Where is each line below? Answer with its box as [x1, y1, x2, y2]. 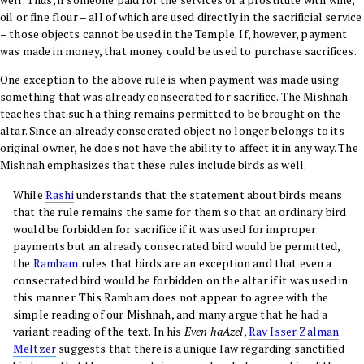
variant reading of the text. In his [13, 323, 184, 340]
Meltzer [13, 340, 57, 357]
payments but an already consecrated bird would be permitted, [13, 238, 340, 254]
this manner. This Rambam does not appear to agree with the [13, 289, 329, 305]
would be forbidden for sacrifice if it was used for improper [13, 221, 317, 237]
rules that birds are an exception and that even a [78, 255, 332, 271]
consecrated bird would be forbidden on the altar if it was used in [13, 272, 349, 288]
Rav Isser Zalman [248, 323, 340, 340]
